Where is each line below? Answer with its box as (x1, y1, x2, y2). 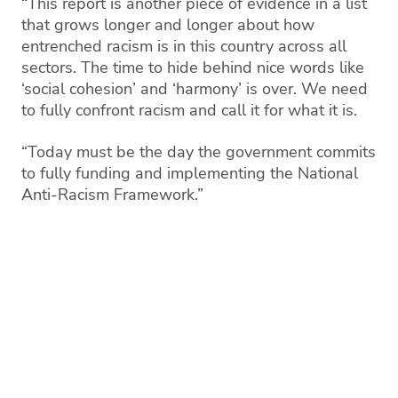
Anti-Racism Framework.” (21, 183, 203, 205)
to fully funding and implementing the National (21, 162, 358, 184)
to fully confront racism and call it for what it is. (21, 99, 357, 121)
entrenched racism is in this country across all (21, 35, 346, 57)
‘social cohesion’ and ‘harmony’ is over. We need (21, 77, 368, 99)
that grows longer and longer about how (21, 13, 314, 36)
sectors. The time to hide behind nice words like (21, 56, 364, 78)
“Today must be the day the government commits (21, 140, 376, 163)
